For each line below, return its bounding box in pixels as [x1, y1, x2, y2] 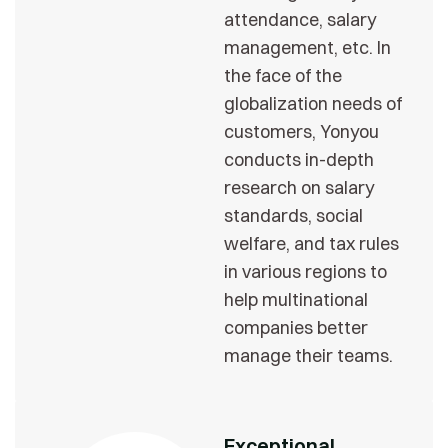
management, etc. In [224, 35, 391, 59]
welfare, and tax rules [224, 231, 399, 255]
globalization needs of [224, 91, 402, 115]
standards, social [224, 203, 363, 227]
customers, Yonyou [224, 119, 379, 143]
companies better [224, 315, 368, 339]
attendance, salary [224, 7, 376, 31]
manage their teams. [224, 343, 393, 367]
